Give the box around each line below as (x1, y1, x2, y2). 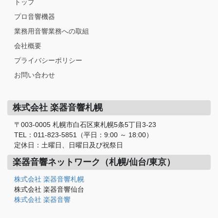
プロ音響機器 (14, 13, 55, 21)
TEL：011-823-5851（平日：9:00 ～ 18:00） (14, 131, 153, 139)
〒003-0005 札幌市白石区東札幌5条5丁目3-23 (14, 121, 156, 129)
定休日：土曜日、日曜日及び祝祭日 (14, 141, 123, 149)
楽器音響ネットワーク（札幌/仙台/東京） (12, 157, 175, 167)
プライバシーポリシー (14, 56, 82, 65)
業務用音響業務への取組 (14, 27, 89, 36)
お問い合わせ (14, 71, 55, 79)
